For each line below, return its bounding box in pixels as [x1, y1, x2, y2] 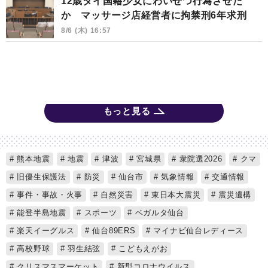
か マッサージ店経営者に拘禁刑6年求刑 [61, 10, 247, 20]
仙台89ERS [89, 226, 136, 236]
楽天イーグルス [14, 226, 75, 236]
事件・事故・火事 [14, 190, 83, 200]
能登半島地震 [14, 208, 66, 218]
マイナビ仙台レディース [150, 226, 244, 236]
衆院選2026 [176, 154, 223, 164]
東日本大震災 [148, 190, 201, 200]
